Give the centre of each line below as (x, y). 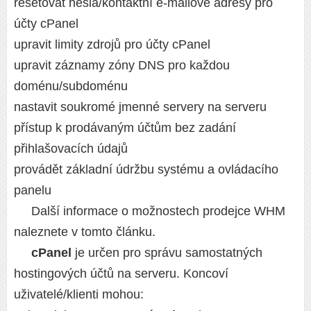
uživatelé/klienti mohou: (79, 294)
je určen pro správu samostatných (167, 252)
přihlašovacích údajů (71, 148)
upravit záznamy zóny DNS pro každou (122, 65)
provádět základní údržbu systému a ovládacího (146, 169)
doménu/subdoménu (71, 86)
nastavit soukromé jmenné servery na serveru (140, 107)
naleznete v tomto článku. (85, 232)
